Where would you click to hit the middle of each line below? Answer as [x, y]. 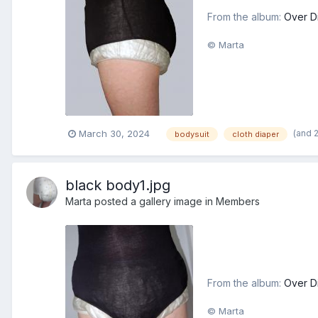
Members [238, 202]
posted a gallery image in [154, 202]
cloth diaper [256, 135]
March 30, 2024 [114, 134]
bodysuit [192, 135]
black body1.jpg [118, 186]
